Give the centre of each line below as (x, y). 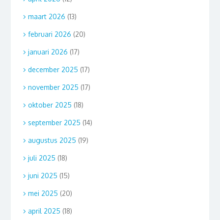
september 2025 (54, 122)
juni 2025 (42, 175)
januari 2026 (48, 52)
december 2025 (53, 69)
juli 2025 (41, 158)
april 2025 (44, 211)
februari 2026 (49, 34)
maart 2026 (46, 16)
